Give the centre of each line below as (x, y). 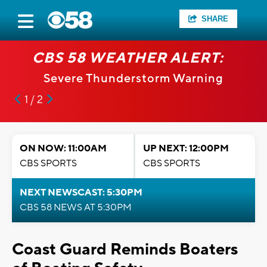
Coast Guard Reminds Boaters (125, 249)
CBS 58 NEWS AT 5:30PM (76, 207)
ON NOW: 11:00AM (63, 148)
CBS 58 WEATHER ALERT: (128, 58)
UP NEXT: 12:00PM (186, 148)
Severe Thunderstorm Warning (133, 79)
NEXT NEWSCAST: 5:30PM (81, 193)
